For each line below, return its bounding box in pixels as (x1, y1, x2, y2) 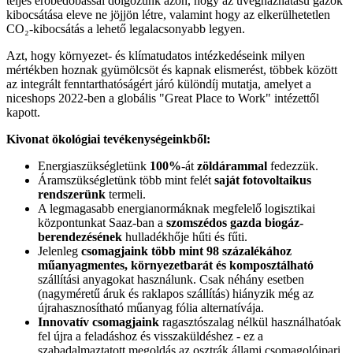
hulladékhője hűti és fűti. (122, 229, 247, 243)
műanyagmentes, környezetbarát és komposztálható (38, 258, 314, 272)
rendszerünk (38, 187, 106, 201)
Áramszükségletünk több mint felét (38, 173, 214, 187)
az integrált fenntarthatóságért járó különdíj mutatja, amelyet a (6, 76, 311, 91)
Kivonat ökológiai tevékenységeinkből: (6, 132, 210, 146)
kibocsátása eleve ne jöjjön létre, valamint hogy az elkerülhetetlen (6, 7, 330, 21)
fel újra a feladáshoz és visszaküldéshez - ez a (38, 329, 263, 343)
